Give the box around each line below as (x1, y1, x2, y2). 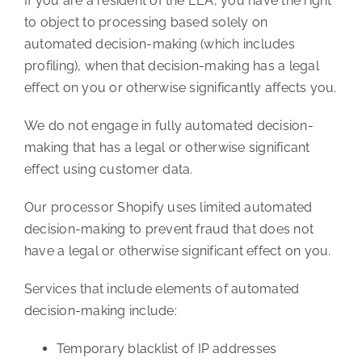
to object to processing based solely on (23, 15, 268, 31)
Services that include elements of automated (23, 281, 300, 297)
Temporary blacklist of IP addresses (56, 341, 277, 357)
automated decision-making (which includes (23, 36, 295, 53)
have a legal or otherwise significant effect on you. (23, 243, 331, 259)
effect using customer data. (23, 162, 193, 178)
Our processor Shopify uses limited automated (23, 200, 313, 216)
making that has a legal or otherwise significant (23, 140, 310, 156)
